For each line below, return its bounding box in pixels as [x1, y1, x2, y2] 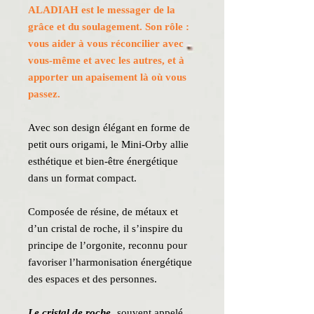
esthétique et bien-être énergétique [28, 156, 178, 167]
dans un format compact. [28, 172, 137, 184]
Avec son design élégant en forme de [28, 122, 190, 133]
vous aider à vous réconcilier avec [28, 38, 184, 49]
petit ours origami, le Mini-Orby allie [28, 139, 189, 150]
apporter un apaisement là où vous [28, 71, 186, 83]
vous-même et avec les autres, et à [28, 55, 184, 66]
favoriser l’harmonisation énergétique [28, 257, 192, 268]
